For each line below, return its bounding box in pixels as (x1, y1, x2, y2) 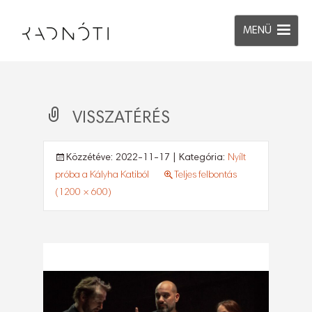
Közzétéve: (66, 153, 116, 163)
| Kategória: (170, 153, 228, 163)
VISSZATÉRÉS (72, 110, 170, 127)
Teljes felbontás (174, 171, 237, 180)
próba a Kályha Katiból (55, 171, 149, 180)
